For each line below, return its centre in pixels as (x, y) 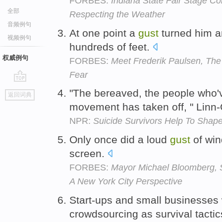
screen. (88, 154)
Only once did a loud (120, 140)
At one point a (104, 33)
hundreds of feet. (111, 47)
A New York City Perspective (126, 182)
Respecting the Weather (117, 14)
